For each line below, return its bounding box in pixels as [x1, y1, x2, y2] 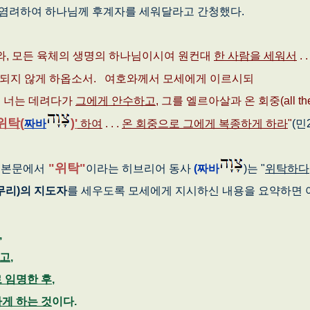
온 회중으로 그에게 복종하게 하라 [122, 117, 288, 129]
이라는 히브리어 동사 [86, 162, 194, 174]
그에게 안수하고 [75, 94, 156, 107]
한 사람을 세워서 [214, 49, 297, 62]
